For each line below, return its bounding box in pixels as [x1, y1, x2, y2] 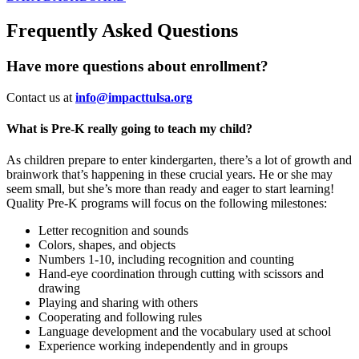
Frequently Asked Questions [6, 20, 238, 42]
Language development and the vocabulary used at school [38, 325, 331, 339]
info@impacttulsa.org [75, 90, 192, 104]
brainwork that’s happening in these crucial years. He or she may [6, 167, 333, 182]
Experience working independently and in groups [38, 339, 288, 353]
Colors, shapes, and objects [38, 238, 175, 252]
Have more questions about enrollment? [6, 57, 268, 75]
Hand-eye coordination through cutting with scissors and [38, 267, 324, 281]
